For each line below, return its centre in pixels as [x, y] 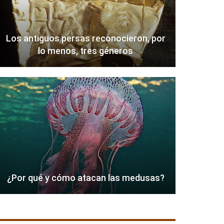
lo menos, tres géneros [86, 51]
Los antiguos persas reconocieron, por [85, 38]
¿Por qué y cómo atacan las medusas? [85, 178]
